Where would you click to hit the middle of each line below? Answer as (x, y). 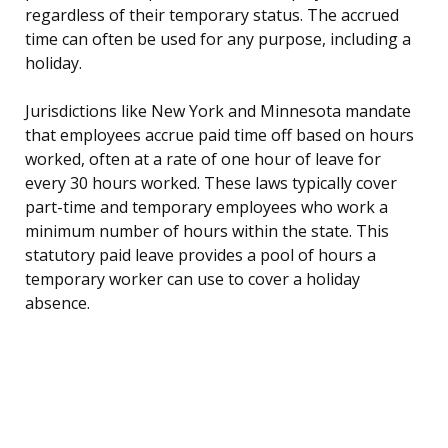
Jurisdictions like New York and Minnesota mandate (218, 111)
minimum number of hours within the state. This (207, 231)
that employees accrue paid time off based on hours (219, 135)
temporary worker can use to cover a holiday (192, 279)
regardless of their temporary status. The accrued (212, 15)
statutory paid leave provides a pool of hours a (200, 255)
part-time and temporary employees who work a (206, 207)
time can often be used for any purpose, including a (218, 39)
